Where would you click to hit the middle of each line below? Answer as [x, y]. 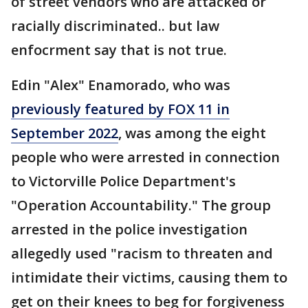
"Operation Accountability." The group [141, 205]
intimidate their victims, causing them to [149, 277]
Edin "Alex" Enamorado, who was [121, 85]
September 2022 [65, 133]
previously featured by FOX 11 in [120, 109]
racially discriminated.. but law [115, 26]
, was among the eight [192, 133]
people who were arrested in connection [145, 157]
